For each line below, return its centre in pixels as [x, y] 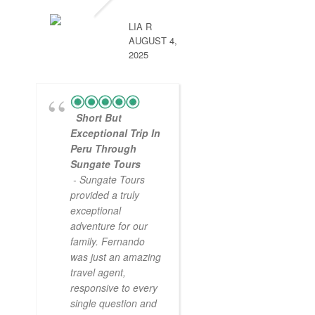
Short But [99, 117]
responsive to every [114, 287]
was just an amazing [116, 256]
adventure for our [109, 225]
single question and [114, 303]
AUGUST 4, [153, 40]
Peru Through [103, 148]
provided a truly [105, 194]
